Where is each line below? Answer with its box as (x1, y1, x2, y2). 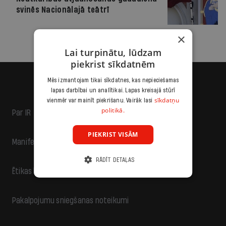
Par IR (12, 108, 31, 117)
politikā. (101, 105, 125, 115)
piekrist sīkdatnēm (71, 58, 155, 70)
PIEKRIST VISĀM (88, 130, 138, 139)
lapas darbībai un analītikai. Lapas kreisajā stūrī (50, 87, 176, 94)
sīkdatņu (154, 95, 179, 104)
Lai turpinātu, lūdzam (64, 46, 162, 59)
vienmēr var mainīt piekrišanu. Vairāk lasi (46, 97, 154, 104)
